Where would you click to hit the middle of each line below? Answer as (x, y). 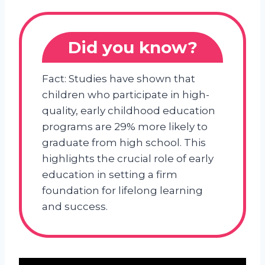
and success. (75, 206)
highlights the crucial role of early (128, 158)
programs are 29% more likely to (125, 126)
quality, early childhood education (129, 110)
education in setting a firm (110, 174)
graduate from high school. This (124, 142)
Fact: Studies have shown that (119, 78)
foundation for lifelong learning (122, 190)
